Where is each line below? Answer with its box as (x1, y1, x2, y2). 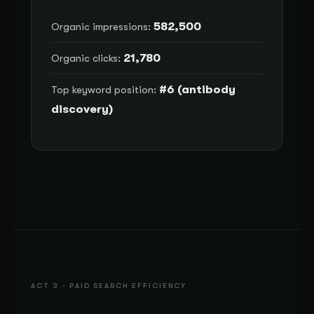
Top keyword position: (51, 83, 159, 96)
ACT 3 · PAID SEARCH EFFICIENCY (31, 281, 187, 290)
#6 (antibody (159, 82, 235, 96)
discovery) (51, 102, 113, 116)
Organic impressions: (51, 20, 153, 33)
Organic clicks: (51, 52, 123, 64)
